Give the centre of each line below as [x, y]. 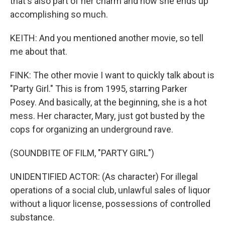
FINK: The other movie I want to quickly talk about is [112, 75]
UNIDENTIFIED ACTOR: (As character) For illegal [104, 177]
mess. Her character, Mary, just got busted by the [107, 116]
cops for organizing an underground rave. [92, 129]
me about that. [39, 51]
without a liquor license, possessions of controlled [110, 204]
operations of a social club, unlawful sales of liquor [110, 190]
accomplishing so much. [59, 14]
